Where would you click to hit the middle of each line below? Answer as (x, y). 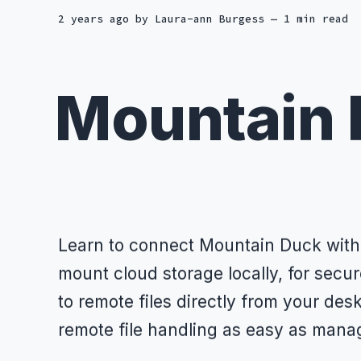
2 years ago (97, 19)
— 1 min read (309, 19)
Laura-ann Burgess (210, 19)
